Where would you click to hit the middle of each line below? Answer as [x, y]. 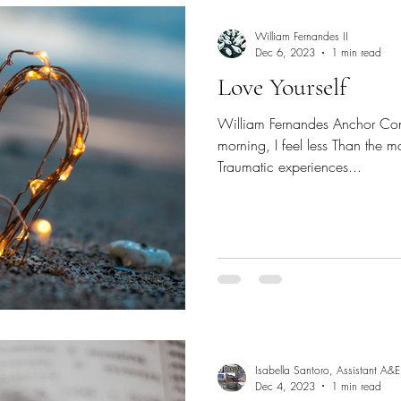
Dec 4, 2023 [285, 386]
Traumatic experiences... [290, 166]
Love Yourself [282, 87]
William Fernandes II [302, 36]
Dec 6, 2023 [285, 52]
